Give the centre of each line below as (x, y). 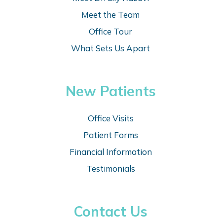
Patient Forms (110, 135)
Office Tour (110, 32)
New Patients (110, 91)
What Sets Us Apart (110, 48)
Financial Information (110, 152)
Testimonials (110, 169)
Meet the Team (110, 15)
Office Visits (110, 118)
